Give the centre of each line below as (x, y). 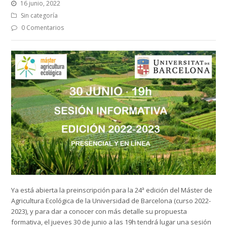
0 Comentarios (43, 27)
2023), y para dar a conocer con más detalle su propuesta (99, 212)
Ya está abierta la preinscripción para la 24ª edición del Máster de (112, 190)
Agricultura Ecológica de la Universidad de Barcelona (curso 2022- (111, 201)
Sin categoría (40, 15)
